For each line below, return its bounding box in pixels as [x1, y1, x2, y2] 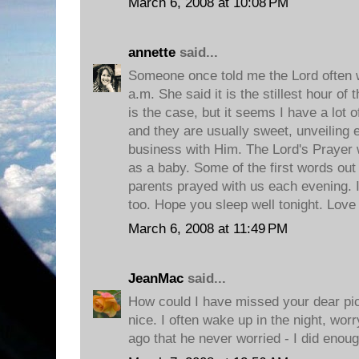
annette [128, 44, 175, 60]
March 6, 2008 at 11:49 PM [128, 220, 288, 236]
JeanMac [128, 270, 184, 286]
